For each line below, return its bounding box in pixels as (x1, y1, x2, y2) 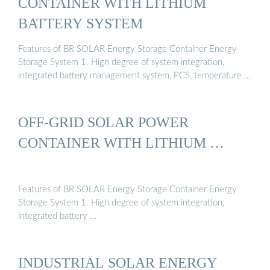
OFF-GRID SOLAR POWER (18, 114, 189, 131)
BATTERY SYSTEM (18, 14, 143, 31)
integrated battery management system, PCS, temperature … (18, 71, 251, 81)
